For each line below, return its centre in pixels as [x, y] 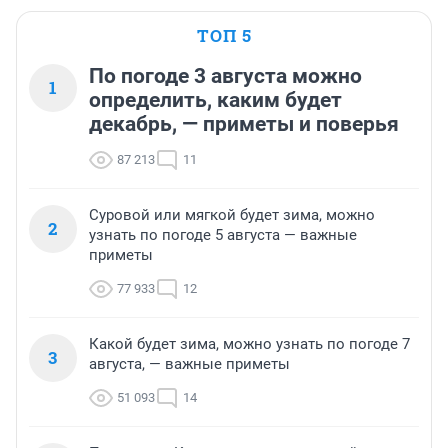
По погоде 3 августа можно [225, 76]
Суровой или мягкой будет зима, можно [232, 215]
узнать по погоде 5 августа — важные [223, 235]
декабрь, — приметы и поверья [244, 124]
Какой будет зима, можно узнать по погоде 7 [249, 344]
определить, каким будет [215, 100]
